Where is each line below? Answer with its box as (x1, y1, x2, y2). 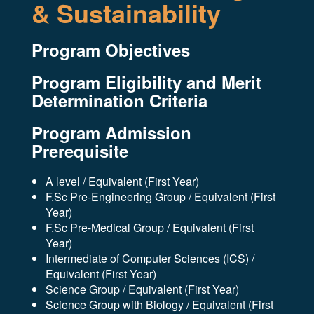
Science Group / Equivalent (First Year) (46, 281, 239, 297)
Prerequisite (32, 139, 128, 163)
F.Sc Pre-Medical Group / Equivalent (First (46, 219, 254, 235)
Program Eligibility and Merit (32, 70, 261, 94)
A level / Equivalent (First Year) (46, 173, 199, 189)
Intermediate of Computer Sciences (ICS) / (46, 250, 254, 266)
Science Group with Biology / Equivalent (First (46, 296, 273, 313)
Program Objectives (32, 38, 190, 62)
